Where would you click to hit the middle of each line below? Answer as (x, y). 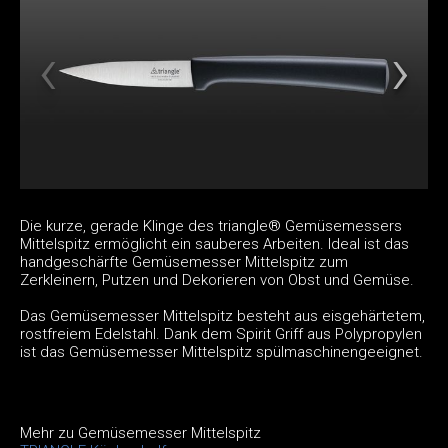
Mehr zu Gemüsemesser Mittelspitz (140, 432)
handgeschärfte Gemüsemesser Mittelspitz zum (184, 261)
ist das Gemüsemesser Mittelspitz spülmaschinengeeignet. (221, 351)
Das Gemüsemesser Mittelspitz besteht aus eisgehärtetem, (222, 315)
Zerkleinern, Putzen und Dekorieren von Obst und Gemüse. (217, 279)
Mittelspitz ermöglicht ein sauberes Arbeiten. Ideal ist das (214, 243)
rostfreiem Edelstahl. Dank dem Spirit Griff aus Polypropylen (221, 333)
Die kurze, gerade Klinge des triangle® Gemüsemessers (211, 225)
